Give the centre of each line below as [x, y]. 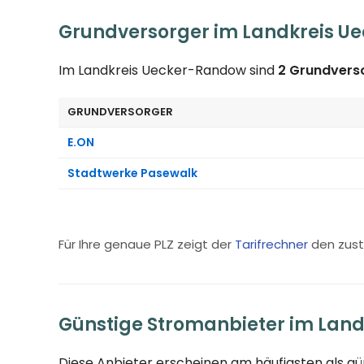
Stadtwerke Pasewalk [132, 173]
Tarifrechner [271, 244]
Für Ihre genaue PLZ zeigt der [147, 244]
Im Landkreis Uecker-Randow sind [168, 70]
